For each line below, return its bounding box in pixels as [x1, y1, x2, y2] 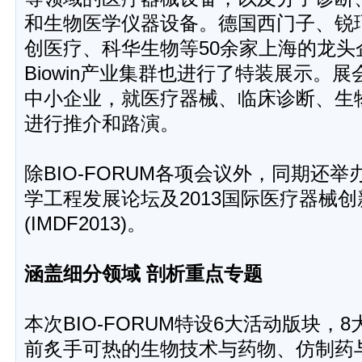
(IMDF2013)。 [24, 213, 146, 234]
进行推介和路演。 [24, 112, 179, 134]
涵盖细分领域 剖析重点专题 [24, 263, 263, 284]
